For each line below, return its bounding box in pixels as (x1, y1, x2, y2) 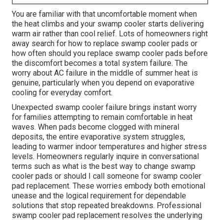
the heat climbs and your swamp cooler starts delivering (12, 19, 204, 29)
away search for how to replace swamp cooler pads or (12, 39, 197, 49)
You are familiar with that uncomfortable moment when (12, 9, 197, 19)
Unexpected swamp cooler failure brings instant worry (12, 103, 197, 112)
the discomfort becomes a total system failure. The (12, 58, 188, 68)
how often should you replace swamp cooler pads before (12, 49, 208, 58)
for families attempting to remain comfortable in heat (12, 112, 192, 122)
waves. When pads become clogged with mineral (12, 122, 179, 132)
